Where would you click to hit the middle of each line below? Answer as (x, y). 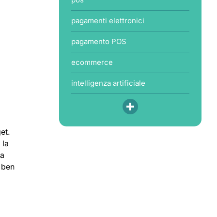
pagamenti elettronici (108, 21)
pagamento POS (99, 41)
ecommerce (92, 62)
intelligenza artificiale (108, 83)
